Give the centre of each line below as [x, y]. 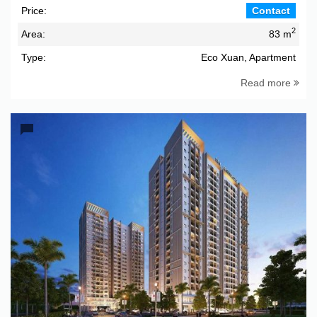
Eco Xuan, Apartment [248, 57]
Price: [34, 10]
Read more [267, 82]
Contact [271, 10]
